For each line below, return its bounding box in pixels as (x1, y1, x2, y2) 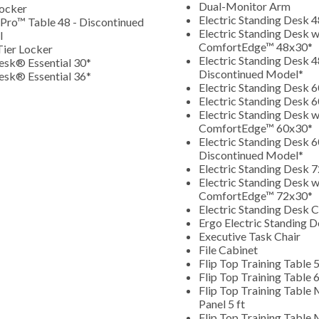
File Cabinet (199, 242, 260, 256)
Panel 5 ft (199, 296, 245, 310)
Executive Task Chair (199, 229, 300, 243)
